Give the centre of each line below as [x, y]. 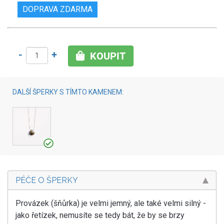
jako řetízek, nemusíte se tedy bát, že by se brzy [100, 215]
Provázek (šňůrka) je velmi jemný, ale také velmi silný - [111, 203]
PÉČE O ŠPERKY [47, 180]
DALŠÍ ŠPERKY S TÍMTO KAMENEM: [68, 92]
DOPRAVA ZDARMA [57, 9]
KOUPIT [108, 56]
